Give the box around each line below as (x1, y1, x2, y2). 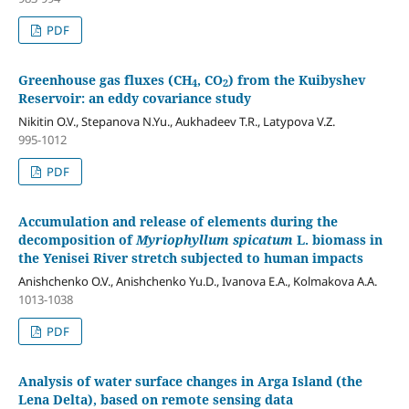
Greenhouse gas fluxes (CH (17, 70, 192, 89)
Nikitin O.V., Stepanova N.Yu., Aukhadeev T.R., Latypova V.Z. (17, 112, 335, 130)
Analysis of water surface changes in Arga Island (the (17, 372, 362, 390)
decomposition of (17, 230, 136, 248)
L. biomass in (292, 230, 383, 248)
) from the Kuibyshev (227, 70, 365, 89)
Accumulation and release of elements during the (17, 212, 338, 230)
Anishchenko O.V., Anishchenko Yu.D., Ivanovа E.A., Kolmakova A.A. (17, 272, 377, 289)
